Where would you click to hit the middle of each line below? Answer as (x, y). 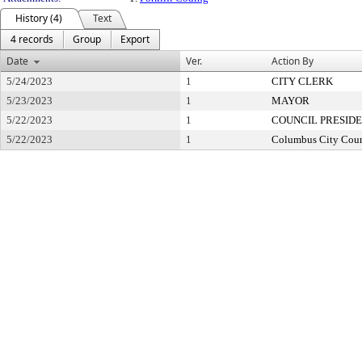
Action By (293, 61)
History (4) (39, 18)
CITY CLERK (302, 81)
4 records (32, 39)
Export (135, 39)
